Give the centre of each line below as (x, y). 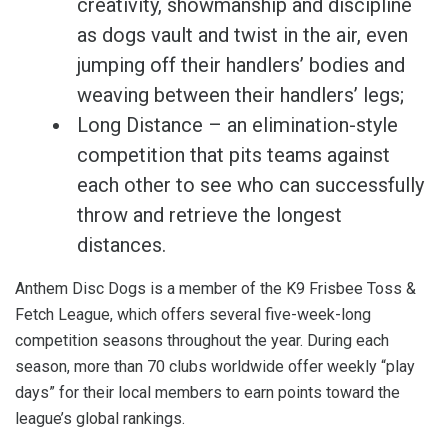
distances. (121, 244)
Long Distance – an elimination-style (237, 124)
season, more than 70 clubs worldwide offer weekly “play (215, 366)
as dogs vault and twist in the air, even (242, 34)
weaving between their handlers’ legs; (240, 94)
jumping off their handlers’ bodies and (241, 64)
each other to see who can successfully (250, 184)
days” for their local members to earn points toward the (207, 392)
